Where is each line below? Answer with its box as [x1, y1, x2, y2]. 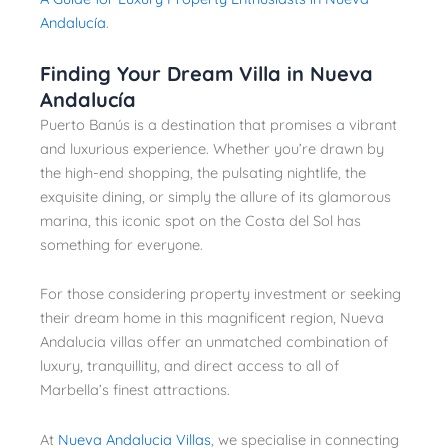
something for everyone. [40, 234, 203, 254]
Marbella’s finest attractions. [40, 380, 230, 400]
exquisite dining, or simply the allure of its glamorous [40, 186, 391, 206]
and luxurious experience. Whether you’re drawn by [40, 138, 384, 158]
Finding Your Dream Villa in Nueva [40, 60, 373, 86]
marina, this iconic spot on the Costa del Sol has [40, 210, 361, 230]
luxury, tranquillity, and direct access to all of [40, 356, 339, 376]
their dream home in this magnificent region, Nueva [40, 308, 384, 328]
